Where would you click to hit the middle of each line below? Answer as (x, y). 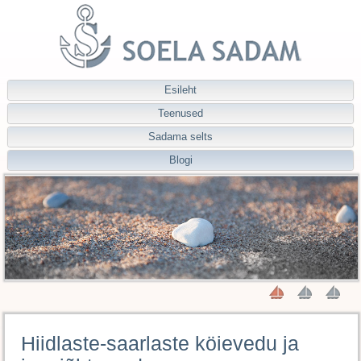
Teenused (180, 113)
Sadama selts (180, 137)
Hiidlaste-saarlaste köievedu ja (160, 344)
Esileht (180, 90)
